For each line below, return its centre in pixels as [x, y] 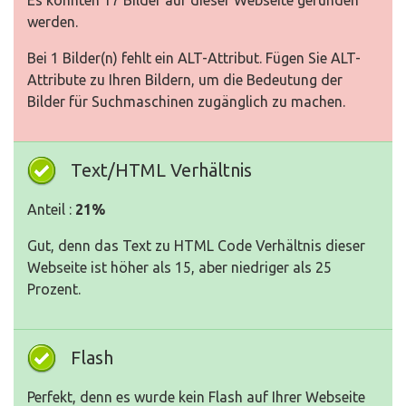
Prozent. [54, 289]
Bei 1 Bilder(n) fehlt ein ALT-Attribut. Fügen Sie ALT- [194, 58]
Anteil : [51, 209]
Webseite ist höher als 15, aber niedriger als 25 [179, 267]
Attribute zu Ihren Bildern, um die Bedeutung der [185, 80]
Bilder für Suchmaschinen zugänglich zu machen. [186, 101]
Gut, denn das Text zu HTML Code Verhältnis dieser [196, 246]
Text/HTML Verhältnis [161, 170]
